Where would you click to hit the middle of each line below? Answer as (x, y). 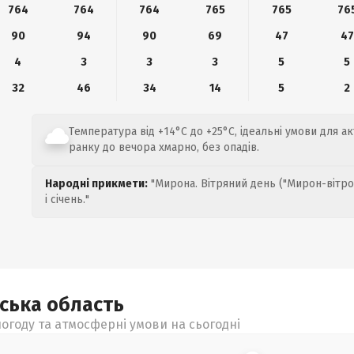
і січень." (67, 200)
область (85, 305)
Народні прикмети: (96, 184)
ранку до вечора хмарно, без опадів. (164, 147)
